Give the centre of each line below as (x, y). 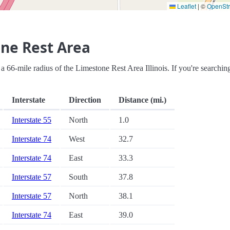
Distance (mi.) (142, 100)
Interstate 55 (32, 120)
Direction (85, 100)
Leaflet (186, 6)
